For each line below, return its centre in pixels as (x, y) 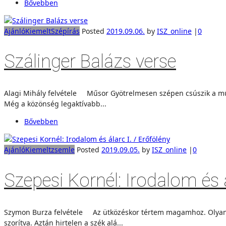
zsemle (63, 150)
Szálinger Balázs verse (90, 62)
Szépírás (65, 31)
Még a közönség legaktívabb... (55, 104)
